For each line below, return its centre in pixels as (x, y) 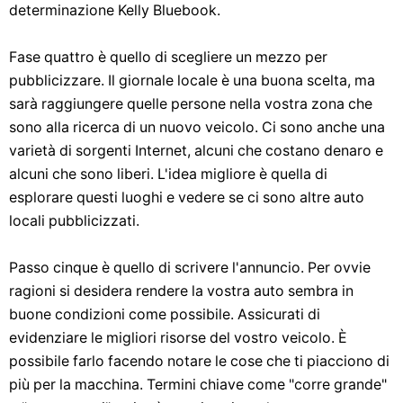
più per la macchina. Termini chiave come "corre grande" (198, 385)
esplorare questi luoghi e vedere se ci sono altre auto (187, 197)
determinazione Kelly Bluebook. (115, 10)
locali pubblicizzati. (74, 221)
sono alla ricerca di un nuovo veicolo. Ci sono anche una (197, 127)
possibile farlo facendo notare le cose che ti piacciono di (199, 361)
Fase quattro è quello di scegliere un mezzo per (168, 57)
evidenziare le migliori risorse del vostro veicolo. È (178, 338)
